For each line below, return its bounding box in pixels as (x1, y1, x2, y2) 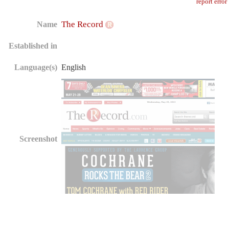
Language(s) (14, 63, 58, 72)
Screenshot (19, 134, 58, 143)
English (61, 63, 86, 72)
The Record (61, 19, 106, 29)
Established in (9, 41, 58, 50)
